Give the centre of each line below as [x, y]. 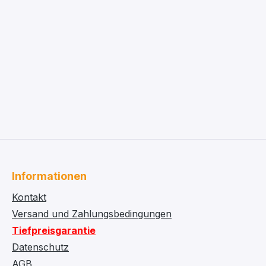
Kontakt [29, 197]
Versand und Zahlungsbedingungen [92, 214]
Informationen [49, 176]
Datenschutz [40, 247]
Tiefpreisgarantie [54, 230]
